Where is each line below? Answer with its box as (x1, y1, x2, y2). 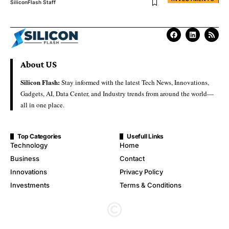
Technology (10, 141, 48, 149)
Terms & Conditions (120, 180, 181, 189)
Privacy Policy (120, 167, 163, 176)
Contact (120, 154, 145, 163)
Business (10, 154, 39, 163)
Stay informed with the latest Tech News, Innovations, (60, 77, 209, 87)
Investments (10, 180, 50, 189)
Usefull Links (127, 132, 164, 140)
